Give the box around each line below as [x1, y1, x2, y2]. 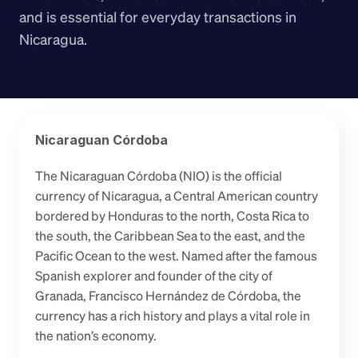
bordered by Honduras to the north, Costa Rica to [35, 207, 309, 225]
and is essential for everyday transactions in [19, 7, 296, 26]
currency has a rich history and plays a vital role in [35, 307, 310, 324]
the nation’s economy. [35, 327, 157, 344]
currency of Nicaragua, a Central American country [35, 187, 318, 205]
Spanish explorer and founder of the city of [35, 267, 272, 284]
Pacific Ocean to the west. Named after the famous [35, 247, 317, 265]
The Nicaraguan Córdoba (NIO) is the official [35, 167, 282, 185]
